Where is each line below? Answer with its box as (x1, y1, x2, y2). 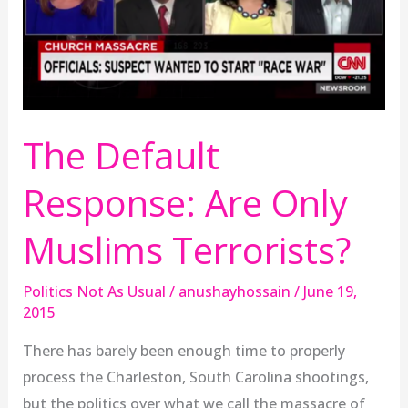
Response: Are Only (22, 177, 348, 228)
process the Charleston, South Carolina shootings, (22, 366, 369, 387)
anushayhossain (178, 280, 294, 301)
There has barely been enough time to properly (22, 340, 345, 361)
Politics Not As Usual (22, 280, 166, 301)
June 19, (302, 280, 357, 301)
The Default (22, 129, 219, 180)
